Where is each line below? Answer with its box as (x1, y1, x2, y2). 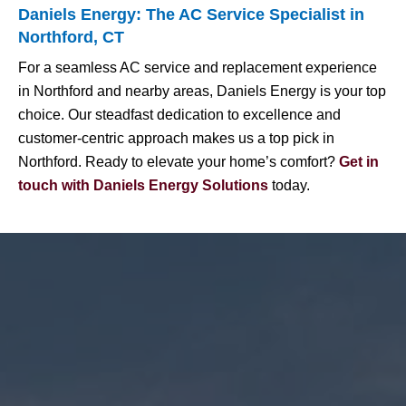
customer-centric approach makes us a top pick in (18, 130, 334, 147)
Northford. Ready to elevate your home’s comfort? (18, 154, 335, 170)
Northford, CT (18, 28, 124, 47)
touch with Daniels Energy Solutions (18, 178, 268, 194)
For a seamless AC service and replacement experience (18, 60, 377, 76)
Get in (335, 154, 379, 170)
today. (272, 178, 310, 194)
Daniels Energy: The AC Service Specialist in (18, 5, 364, 24)
